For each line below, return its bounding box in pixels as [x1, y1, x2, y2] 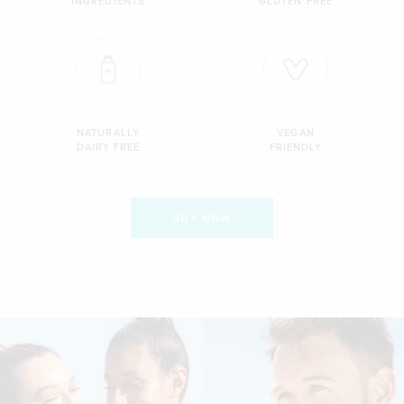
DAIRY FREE [76, 139, 141, 154]
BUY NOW [172, 209, 232, 225]
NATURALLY [77, 124, 140, 140]
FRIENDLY [269, 139, 323, 154]
